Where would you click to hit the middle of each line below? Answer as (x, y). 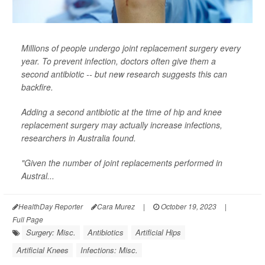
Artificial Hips (158, 232)
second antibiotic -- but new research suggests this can (124, 74)
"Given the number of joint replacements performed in (122, 163)
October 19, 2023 (188, 206)
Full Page (28, 219)
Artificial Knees (43, 250)
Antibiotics (106, 232)
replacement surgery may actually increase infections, (122, 125)
